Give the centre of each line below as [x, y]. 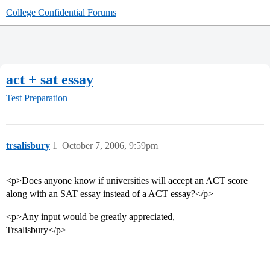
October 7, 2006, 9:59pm [110, 146]
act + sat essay [50, 79]
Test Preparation [37, 98]
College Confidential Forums [61, 12]
